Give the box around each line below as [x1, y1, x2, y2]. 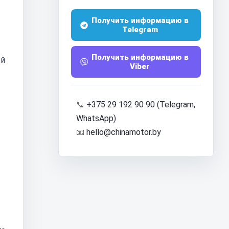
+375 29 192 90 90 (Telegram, [86, 100, 195, 109]
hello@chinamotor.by [86, 127, 161, 137]
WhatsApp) [76, 113, 116, 123]
